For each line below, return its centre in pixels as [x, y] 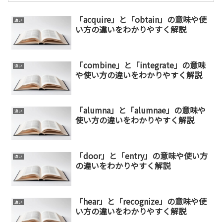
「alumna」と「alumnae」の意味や [140, 110]
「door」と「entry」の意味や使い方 [141, 156]
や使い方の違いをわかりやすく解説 [139, 75]
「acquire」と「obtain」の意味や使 [141, 20]
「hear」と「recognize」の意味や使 [141, 201]
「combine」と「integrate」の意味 [140, 65]
